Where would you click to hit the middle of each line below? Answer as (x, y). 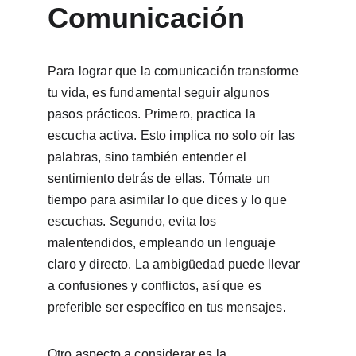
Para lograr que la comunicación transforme (175, 71)
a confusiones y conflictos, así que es (157, 286)
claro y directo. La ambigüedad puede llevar (176, 264)
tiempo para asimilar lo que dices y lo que (169, 200)
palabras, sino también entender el (149, 157)
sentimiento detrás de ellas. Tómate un (161, 178)
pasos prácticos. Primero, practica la (154, 114)
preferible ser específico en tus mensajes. (167, 307)
